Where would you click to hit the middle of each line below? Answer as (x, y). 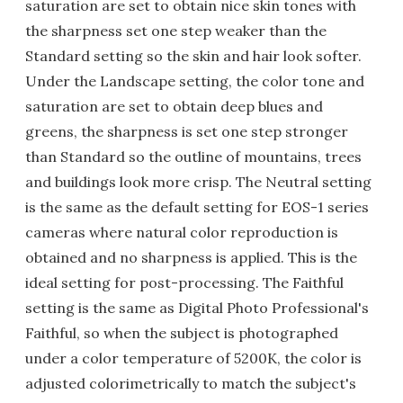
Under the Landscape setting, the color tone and (195, 81)
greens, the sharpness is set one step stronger (187, 131)
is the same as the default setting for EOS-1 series (197, 207)
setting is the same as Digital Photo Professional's (197, 308)
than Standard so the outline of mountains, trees (193, 157)
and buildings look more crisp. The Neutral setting (198, 182)
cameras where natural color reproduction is (182, 232)
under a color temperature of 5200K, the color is (193, 358)
